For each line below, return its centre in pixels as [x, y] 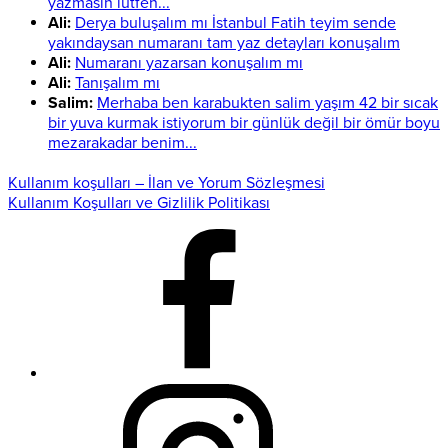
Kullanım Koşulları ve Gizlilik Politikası [139, 203]
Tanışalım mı [117, 83]
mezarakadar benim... [122, 143]
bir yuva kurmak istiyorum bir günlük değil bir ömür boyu [244, 123]
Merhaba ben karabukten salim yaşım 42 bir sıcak [267, 103]
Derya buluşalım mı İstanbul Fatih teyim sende [235, 23]
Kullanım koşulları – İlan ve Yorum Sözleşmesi [166, 183]
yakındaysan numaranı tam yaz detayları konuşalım [224, 43]
